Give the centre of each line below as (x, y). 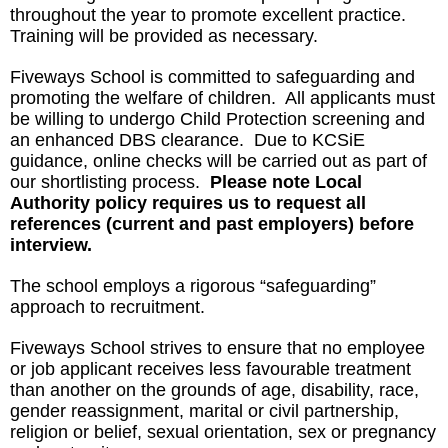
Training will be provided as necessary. (164, 36)
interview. (51, 245)
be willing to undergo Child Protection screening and (217, 119)
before (386, 224)
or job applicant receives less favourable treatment (210, 369)
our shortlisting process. (110, 182)
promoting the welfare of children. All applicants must (222, 98)
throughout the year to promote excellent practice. (210, 15)
